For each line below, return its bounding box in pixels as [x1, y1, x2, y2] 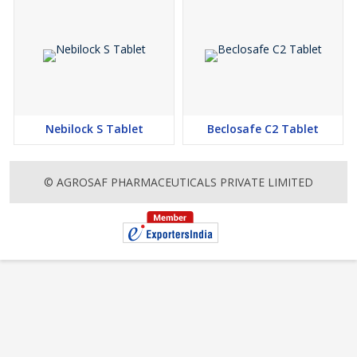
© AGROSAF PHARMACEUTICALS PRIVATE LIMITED [44, 175, 313, 190]
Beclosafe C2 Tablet [207, 121, 319, 137]
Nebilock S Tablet [45, 121, 143, 137]
